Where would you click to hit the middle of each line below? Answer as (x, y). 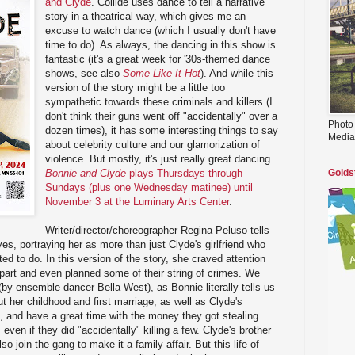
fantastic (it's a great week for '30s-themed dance (158, 59)
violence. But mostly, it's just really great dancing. (160, 158)
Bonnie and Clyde (86, 173)
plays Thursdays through (185, 173)
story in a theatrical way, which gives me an (146, 16)
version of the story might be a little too (136, 87)
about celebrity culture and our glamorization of (153, 144)
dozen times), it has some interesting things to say (162, 130)
